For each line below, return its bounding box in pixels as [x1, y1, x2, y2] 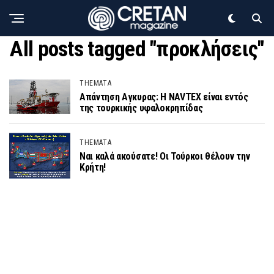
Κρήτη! [80, 161, 106, 173]
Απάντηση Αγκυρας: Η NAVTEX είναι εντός [80, 91, 248, 103]
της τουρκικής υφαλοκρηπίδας [80, 102, 203, 114]
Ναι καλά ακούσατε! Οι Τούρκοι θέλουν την [80, 150, 250, 162]
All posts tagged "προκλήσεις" [10, 36, 264, 62]
